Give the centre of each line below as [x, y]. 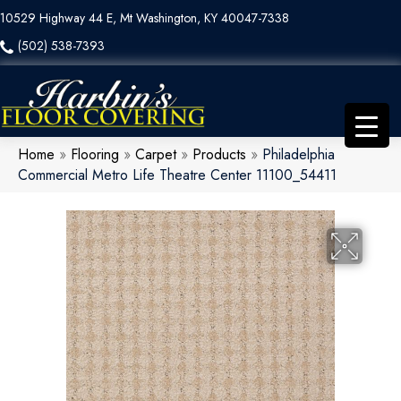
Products [219, 155]
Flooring [95, 155]
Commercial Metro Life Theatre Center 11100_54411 [177, 175]
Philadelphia [299, 155]
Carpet [156, 155]
